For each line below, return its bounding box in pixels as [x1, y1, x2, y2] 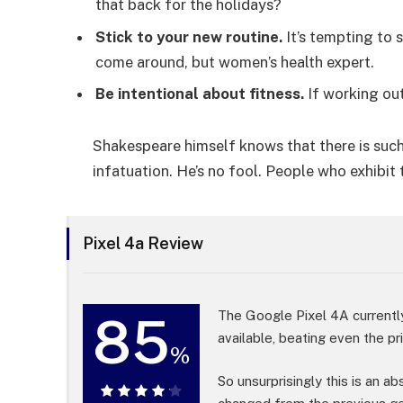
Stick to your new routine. [95, 27, 282, 46]
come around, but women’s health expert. [95, 52, 374, 71]
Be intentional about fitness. [95, 84, 304, 103]
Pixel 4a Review [83, 234, 204, 254]
